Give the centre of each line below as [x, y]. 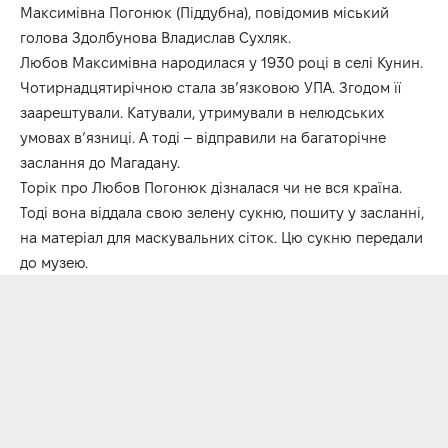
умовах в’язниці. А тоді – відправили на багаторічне [203, 138]
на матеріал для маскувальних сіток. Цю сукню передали [221, 238]
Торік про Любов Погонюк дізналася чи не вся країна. [211, 188]
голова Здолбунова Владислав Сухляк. [155, 38]
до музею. [54, 263]
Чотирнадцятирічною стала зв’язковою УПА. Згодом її [210, 88]
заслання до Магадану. [100, 163]
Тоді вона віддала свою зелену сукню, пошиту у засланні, [222, 213]
